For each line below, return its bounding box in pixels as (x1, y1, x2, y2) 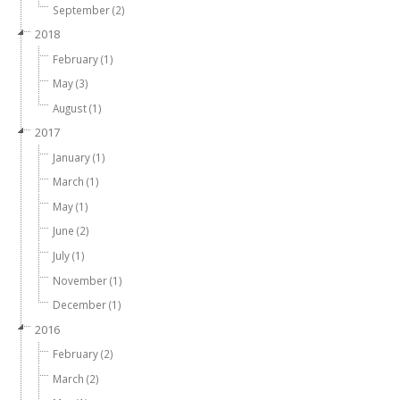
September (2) (53, 2, 125, 17)
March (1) (53, 174, 99, 189)
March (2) (53, 371, 99, 386)
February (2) (53, 346, 113, 362)
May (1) (53, 198, 88, 213)
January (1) (53, 149, 105, 164)
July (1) (53, 247, 85, 262)
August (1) (53, 100, 102, 115)
